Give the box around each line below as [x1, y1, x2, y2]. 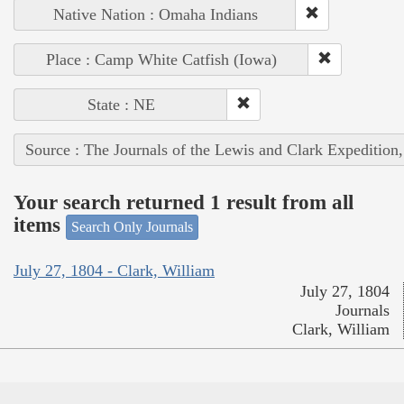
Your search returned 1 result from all [14, 191, 353, 215]
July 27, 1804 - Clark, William [14, 262, 215, 280]
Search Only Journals [71, 218, 193, 234]
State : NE [87, 95, 155, 114]
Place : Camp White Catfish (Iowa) [46, 50, 277, 69]
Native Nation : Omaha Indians [52, 5, 258, 23]
